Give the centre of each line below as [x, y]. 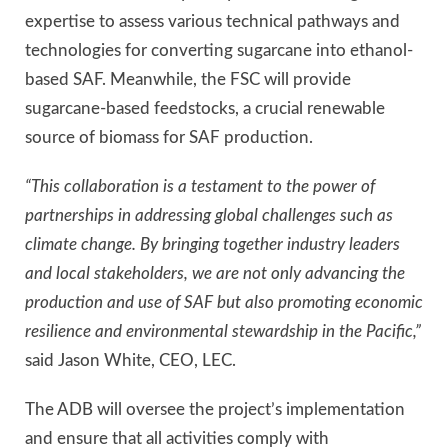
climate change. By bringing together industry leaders [212, 245]
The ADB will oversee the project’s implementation [215, 410]
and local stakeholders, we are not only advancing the [215, 274]
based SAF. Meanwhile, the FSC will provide [188, 79]
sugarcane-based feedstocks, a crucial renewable [205, 108]
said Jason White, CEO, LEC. [130, 361]
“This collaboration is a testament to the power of [200, 187]
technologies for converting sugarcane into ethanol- [219, 50]
